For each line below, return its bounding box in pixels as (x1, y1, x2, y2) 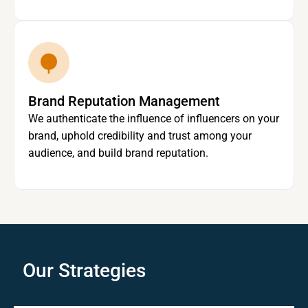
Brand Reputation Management (28, 93, 220, 110)
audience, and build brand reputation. (28, 146, 208, 160)
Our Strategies (22, 259, 146, 283)
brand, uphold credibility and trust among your (28, 129, 252, 143)
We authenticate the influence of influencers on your (28, 112, 279, 126)
